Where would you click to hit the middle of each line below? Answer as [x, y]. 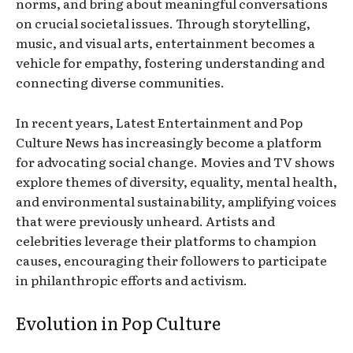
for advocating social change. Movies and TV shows [175, 161]
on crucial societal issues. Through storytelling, [163, 22]
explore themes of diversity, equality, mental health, [176, 181]
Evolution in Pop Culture [118, 322]
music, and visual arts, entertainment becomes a [165, 42]
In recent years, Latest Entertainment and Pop [159, 122]
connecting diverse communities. [120, 82]
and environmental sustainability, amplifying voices [176, 201]
